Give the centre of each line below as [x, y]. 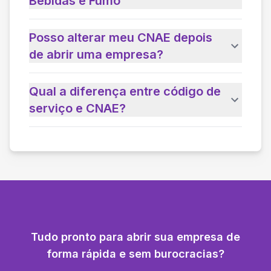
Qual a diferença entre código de [125, 91]
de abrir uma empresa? [96, 54]
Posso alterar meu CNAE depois [121, 37]
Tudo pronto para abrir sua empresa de [135, 237]
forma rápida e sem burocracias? [135, 253]
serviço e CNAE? [77, 108]
